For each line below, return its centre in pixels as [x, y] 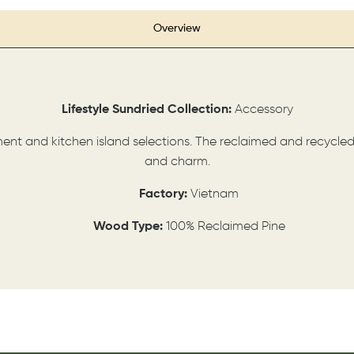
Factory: [163, 194]
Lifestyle [87, 109]
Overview [177, 28]
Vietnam [213, 194]
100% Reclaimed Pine [225, 226]
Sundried [139, 109]
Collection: [201, 109]
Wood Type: [129, 226]
